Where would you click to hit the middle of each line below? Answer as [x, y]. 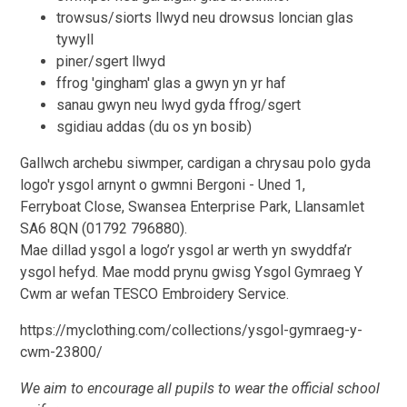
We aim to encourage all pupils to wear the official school [200, 388]
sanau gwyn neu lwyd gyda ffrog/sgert [179, 104]
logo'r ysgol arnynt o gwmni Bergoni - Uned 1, [163, 184]
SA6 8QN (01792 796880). [106, 228]
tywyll [75, 39]
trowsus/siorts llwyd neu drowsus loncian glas [205, 17]
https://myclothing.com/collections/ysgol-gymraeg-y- [192, 330]
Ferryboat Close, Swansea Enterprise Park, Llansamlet [193, 206]
